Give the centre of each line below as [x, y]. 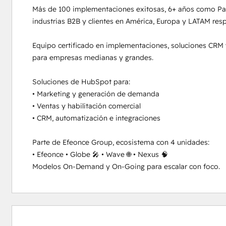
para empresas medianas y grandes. [93, 58]
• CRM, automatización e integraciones [96, 118]
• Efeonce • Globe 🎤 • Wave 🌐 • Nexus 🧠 [100, 154]
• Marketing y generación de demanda [96, 94]
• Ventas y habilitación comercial [86, 106]
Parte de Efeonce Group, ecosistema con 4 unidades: [121, 142]
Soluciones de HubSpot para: [81, 82]
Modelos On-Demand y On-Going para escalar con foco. [126, 166]
